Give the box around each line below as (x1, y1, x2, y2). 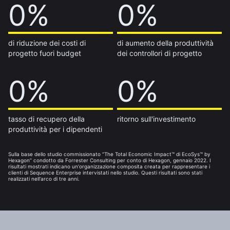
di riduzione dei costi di (8, 38, 86, 47)
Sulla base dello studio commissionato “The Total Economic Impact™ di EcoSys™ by (8, 150, 210, 157)
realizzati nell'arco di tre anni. (8, 175, 80, 182)
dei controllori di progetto (117, 48, 202, 57)
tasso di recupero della (8, 114, 85, 123)
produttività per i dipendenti (8, 124, 102, 133)
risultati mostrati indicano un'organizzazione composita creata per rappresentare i (8, 163, 210, 169)
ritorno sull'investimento (117, 114, 196, 123)
